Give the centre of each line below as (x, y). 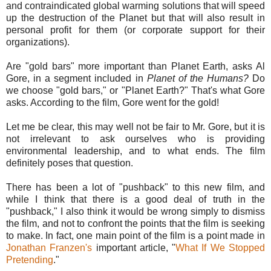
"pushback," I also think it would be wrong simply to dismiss (135, 211)
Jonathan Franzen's (49, 247)
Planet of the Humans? (198, 78)
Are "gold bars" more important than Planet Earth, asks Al (135, 66)
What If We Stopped (220, 247)
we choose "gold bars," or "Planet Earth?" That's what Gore (135, 90)
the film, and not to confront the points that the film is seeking (135, 223)
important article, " (134, 247)
